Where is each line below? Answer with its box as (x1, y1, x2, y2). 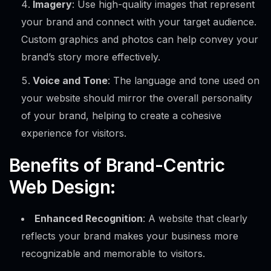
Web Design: (9, 176, 116, 198)
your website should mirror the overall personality (21, 92, 252, 105)
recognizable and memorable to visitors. (21, 247, 205, 260)
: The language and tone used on (108, 74, 260, 87)
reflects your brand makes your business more (21, 230, 238, 243)
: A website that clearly (143, 212, 247, 225)
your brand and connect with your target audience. (21, 16, 256, 28)
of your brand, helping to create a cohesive (21, 109, 221, 122)
